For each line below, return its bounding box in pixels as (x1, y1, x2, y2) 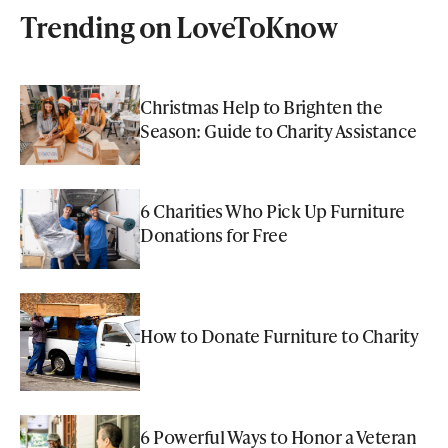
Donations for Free (140, 221, 287, 247)
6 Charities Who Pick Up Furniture (140, 197, 405, 223)
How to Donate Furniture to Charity (140, 322, 418, 348)
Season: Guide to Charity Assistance (140, 117, 417, 143)
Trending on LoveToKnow (20, 6, 337, 46)
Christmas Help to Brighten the (140, 93, 382, 119)
